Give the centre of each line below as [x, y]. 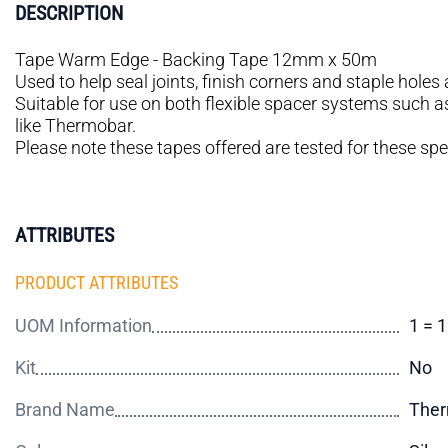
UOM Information [83, 325]
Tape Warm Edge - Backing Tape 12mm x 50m [196, 59]
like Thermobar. [75, 125]
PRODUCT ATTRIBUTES [96, 282]
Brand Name [65, 409]
